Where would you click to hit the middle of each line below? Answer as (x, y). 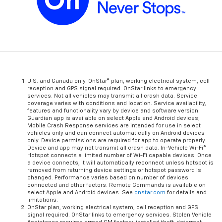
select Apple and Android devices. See (81, 193)
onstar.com (150, 193)
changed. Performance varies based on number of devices (108, 178)
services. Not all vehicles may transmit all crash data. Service (112, 96)
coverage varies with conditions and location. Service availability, (117, 104)
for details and (186, 193)
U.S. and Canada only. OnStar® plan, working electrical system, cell (118, 81)
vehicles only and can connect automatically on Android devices (116, 133)
